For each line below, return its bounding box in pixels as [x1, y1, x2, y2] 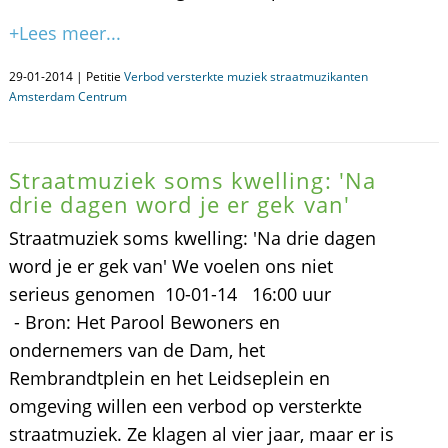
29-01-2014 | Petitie [8, 68, 124, 85]
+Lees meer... [8, 21, 121, 45]
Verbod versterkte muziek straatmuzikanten [123, 68, 368, 85]
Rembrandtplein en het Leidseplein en [8, 366, 330, 390]
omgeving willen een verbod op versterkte [8, 394, 362, 418]
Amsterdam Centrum [8, 88, 127, 105]
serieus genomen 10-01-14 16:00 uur [8, 282, 331, 306]
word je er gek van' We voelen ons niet [8, 254, 333, 278]
